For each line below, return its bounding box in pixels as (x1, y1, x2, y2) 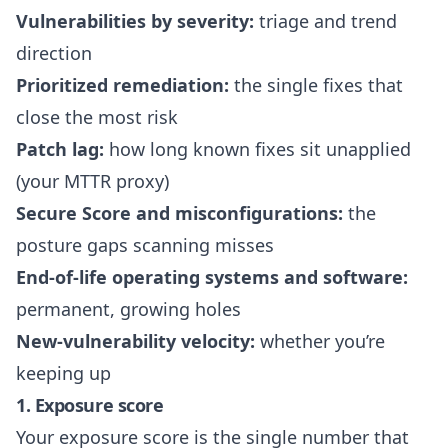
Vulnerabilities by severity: (16, 9, 254, 34)
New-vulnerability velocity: (16, 329, 255, 354)
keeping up (16, 361, 111, 386)
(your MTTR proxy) (16, 169, 169, 194)
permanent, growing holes (16, 297, 241, 322)
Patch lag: (16, 137, 104, 162)
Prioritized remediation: (16, 73, 229, 98)
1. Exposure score (16, 393, 164, 418)
